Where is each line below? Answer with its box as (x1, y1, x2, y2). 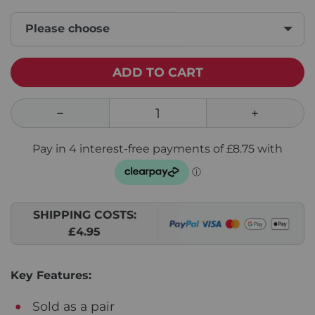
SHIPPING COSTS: (32, 207, 136, 221)
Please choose (25, 22, 110, 36)
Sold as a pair (29, 298, 115, 314)
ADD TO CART (112, 64, 203, 79)
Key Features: (11, 268, 91, 282)
